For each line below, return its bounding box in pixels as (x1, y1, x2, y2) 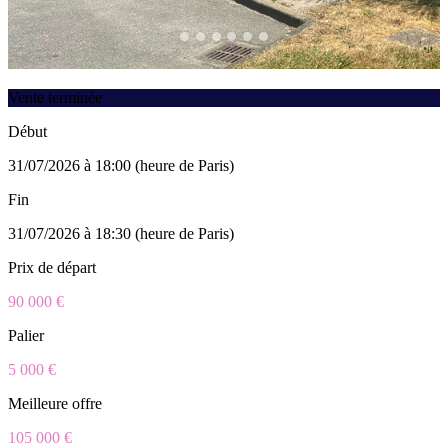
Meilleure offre (8, 394, 102, 412)
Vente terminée (8, 88, 102, 106)
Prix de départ (8, 258, 96, 276)
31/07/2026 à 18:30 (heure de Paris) (8, 224, 234, 242)
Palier (8, 326, 44, 344)
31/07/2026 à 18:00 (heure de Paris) (8, 156, 234, 174)
